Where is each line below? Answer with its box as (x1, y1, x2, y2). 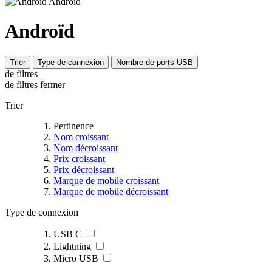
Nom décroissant (53, 142, 118, 153)
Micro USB (53, 253, 98, 263)
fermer (40, 79, 65, 90)
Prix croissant (53, 153, 105, 164)
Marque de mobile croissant (53, 175, 159, 186)
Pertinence (53, 120, 93, 131)
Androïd (5, 20, 75, 42)
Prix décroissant (53, 164, 114, 175)
